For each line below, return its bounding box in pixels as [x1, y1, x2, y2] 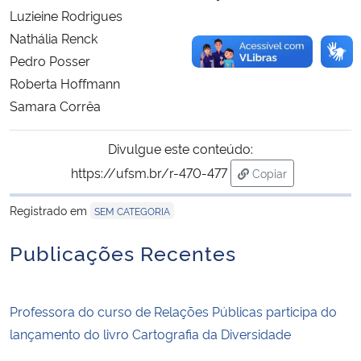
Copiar [251, 164, 287, 180]
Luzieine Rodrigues [10, 6, 122, 24]
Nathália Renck [10, 28, 98, 47]
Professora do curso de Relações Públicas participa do [10, 301, 337, 320]
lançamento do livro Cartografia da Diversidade [10, 324, 291, 342]
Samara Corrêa [10, 96, 101, 114]
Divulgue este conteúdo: [108, 139, 253, 157]
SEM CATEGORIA [94, 203, 170, 218]
